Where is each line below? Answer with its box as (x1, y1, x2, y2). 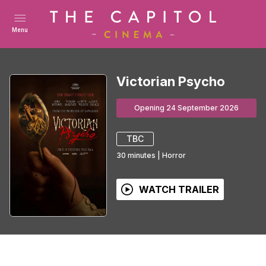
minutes (128, 150, 156, 160)
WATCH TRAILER (139, 183, 219, 195)
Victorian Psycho (116, 73, 225, 89)
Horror (162, 150, 186, 160)
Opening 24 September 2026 (134, 103, 239, 112)
